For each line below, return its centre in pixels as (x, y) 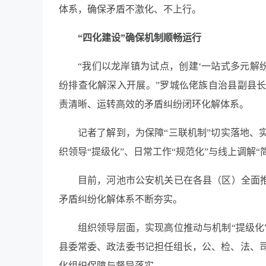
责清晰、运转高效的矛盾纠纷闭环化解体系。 (154, 104)
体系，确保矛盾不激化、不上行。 (130, 9)
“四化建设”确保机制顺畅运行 (140, 38)
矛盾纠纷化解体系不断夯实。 (121, 199)
